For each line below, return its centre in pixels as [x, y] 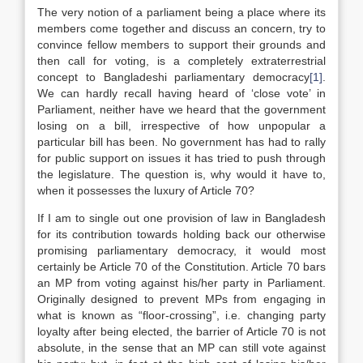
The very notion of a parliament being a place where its [181, 12]
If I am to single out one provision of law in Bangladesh [181, 218]
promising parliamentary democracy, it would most [181, 250]
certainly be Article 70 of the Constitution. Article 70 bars [181, 267]
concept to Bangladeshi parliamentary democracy [173, 77]
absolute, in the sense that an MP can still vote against [181, 348]
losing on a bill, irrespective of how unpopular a [181, 126]
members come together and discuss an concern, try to [181, 28]
